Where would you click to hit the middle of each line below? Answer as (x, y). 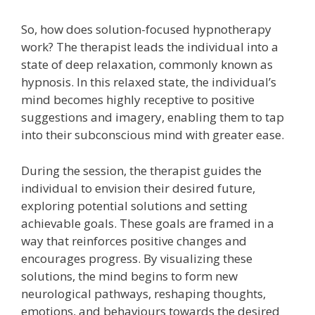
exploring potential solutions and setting (134, 205)
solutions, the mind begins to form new (129, 276)
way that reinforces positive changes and (134, 240)
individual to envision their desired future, (138, 188)
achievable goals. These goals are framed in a (148, 223)
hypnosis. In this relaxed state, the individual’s (149, 82)
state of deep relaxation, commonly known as (147, 65)
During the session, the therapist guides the (141, 170)
